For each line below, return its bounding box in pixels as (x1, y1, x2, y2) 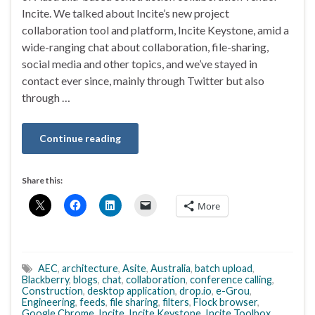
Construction (22, 284, 83, 297)
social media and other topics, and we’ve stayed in (22, 56, 257, 70)
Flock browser (193, 295, 257, 308)
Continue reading (39, 131, 121, 144)
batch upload (195, 262, 252, 274)
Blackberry (22, 273, 69, 285)
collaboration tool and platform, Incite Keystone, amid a (22, 22, 289, 37)
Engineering (22, 295, 75, 308)
